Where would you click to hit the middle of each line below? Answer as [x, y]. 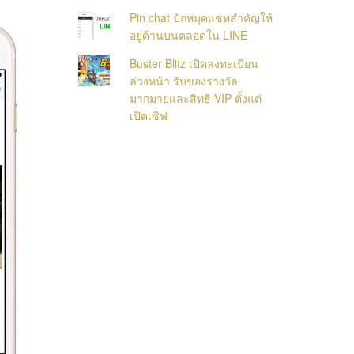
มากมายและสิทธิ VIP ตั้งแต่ [196, 98]
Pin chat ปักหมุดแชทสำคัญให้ [201, 17]
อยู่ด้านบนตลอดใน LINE [189, 35]
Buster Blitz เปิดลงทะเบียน [194, 63]
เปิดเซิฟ [149, 115]
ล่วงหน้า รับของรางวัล [184, 81]
